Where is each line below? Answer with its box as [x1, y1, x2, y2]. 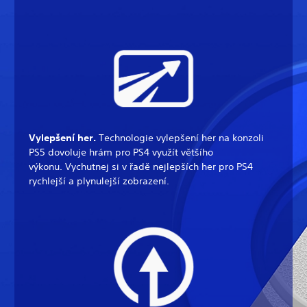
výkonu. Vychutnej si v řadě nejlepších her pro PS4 [29, 160, 253, 173]
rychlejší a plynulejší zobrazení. [29, 175, 169, 188]
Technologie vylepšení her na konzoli [99, 132, 264, 145]
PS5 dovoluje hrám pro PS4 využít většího [29, 146, 213, 159]
